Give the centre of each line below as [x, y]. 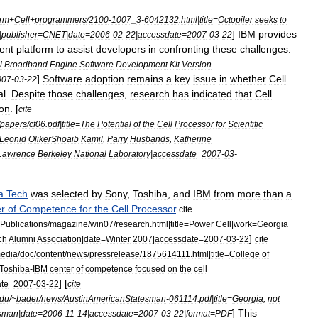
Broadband [26, 64]
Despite [28, 94]
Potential [114, 124]
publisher [20, 34]
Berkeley [55, 154]
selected [70, 194]
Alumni [22, 239]
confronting [184, 49]
